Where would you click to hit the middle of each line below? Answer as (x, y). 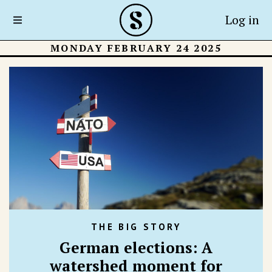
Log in (242, 20)
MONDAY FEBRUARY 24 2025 (136, 48)
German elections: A (136, 247)
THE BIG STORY (136, 226)
